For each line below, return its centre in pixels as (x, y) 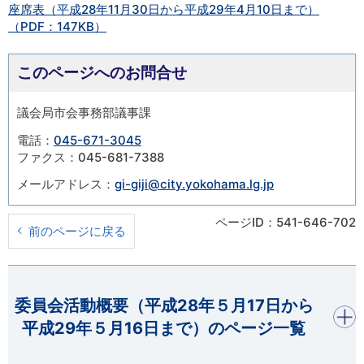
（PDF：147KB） (57, 26)
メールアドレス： (66, 184)
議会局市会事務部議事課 (84, 112)
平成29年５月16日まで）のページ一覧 (164, 329)
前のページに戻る (77, 232)
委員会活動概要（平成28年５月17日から (164, 306)
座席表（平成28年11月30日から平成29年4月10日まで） (164, 9)
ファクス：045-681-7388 (91, 157)
